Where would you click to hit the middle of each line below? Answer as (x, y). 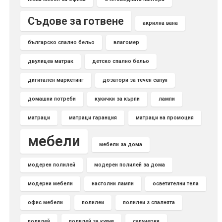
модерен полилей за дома (130, 165)
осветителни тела (176, 184)
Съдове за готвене (76, 21)
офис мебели (45, 203)
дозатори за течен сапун (135, 80)
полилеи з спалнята (149, 203)
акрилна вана (160, 23)
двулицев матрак (51, 61)
